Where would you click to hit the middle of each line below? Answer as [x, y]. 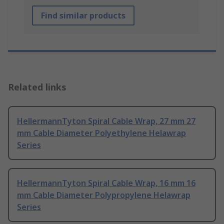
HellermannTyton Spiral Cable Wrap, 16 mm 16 [106, 183]
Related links [37, 87]
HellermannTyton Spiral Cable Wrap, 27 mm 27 [106, 121]
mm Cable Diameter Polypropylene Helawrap [104, 195]
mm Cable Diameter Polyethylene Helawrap [101, 133]
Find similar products [83, 16]
